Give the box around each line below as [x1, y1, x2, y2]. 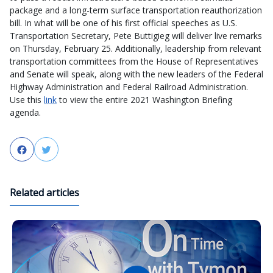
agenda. [10, 107, 41, 118]
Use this [10, 94, 44, 105]
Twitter [52, 143, 86, 157]
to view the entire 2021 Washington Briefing [57, 94, 232, 105]
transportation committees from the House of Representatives [10, 55, 258, 67]
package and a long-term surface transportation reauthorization [10, 4, 262, 16]
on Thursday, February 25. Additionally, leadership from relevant [10, 43, 261, 54]
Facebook [28, 143, 72, 157]
